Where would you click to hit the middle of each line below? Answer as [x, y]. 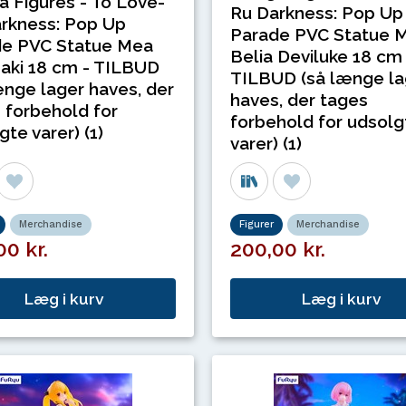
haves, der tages [299, 99]
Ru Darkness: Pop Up [317, 12]
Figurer [256, 225]
